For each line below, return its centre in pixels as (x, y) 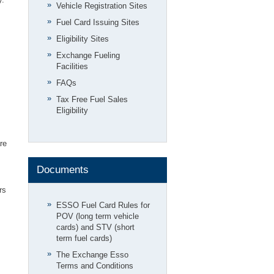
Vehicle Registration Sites (102, 6)
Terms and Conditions (95, 266)
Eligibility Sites (83, 39)
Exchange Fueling (88, 55)
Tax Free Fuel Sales (92, 99)
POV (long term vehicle (98, 216)
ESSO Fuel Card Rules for (103, 205)
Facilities (72, 66)
